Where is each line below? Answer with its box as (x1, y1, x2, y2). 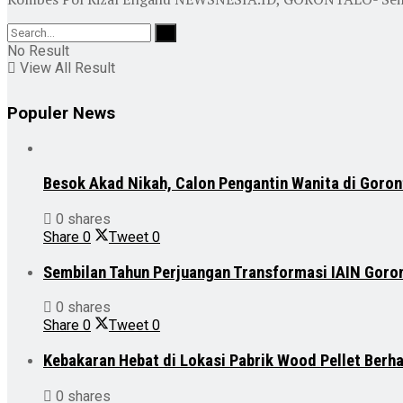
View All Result (16, 58, 115, 76)
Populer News (7, 103, 115, 123)
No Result (7, 41, 69, 59)
